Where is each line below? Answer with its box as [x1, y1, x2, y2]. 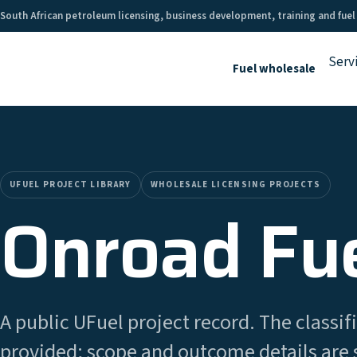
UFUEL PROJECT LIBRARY [10, 178, 131, 190]
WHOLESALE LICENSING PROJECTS [150, 178, 321, 190]
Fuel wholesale [233, 60, 316, 77]
